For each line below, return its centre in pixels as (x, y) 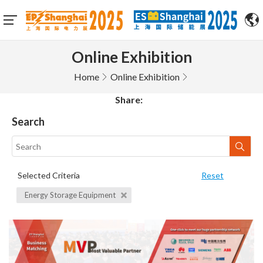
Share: (129, 100)
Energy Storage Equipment (71, 195)
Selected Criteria (49, 175)
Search (28, 122)
